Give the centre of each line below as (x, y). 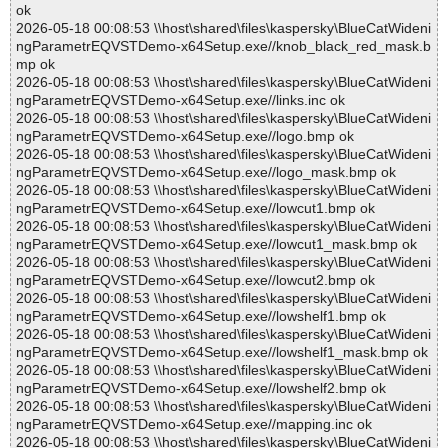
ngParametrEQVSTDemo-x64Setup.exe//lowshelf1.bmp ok (201, 316)
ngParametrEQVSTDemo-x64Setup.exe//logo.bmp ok (185, 136)
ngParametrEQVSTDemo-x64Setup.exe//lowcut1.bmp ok (195, 208)
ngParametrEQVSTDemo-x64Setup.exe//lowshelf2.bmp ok (201, 388)
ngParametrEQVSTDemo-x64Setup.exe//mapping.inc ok (194, 424)
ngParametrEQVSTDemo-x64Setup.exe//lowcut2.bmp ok (195, 280)
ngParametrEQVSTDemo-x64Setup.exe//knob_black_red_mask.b (223, 46)
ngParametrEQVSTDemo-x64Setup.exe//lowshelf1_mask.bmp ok (222, 352)
